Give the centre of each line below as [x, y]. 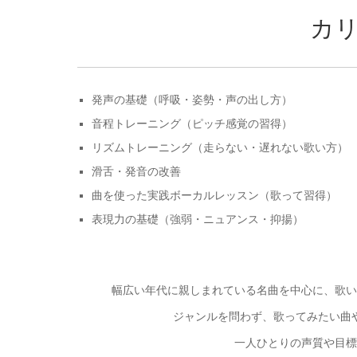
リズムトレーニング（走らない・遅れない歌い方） [220, 147]
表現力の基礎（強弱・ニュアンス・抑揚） [198, 219]
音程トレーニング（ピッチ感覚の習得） [192, 123]
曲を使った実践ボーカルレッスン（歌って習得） [215, 195]
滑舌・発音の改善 [137, 171]
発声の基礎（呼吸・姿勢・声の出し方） [192, 99]
